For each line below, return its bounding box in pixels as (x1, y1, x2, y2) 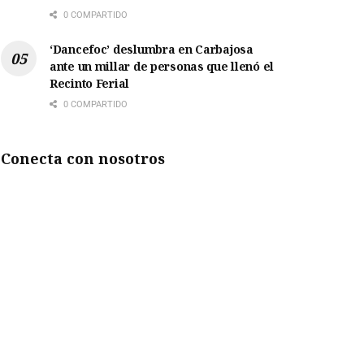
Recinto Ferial (50, 76, 130, 92)
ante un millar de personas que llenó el (50, 58, 275, 75)
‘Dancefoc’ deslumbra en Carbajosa (50, 41, 253, 58)
